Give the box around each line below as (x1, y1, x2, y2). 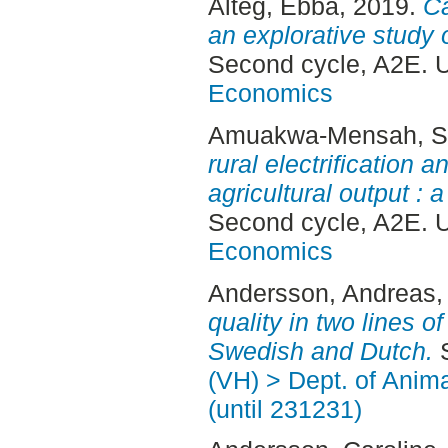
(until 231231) (207, 394, 362, 423)
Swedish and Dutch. (207, 336, 433, 365)
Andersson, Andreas (207, 278, 436, 307)
